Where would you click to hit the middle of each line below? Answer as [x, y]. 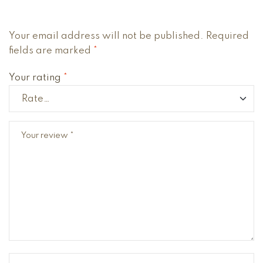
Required [227, 36]
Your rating [36, 78]
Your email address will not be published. [106, 36]
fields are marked [51, 51]
